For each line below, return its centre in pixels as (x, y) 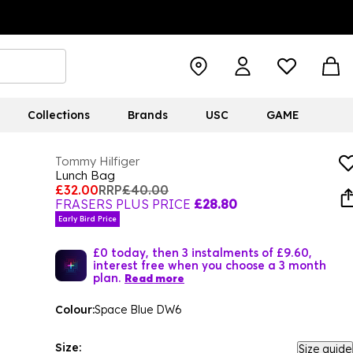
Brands (147, 115)
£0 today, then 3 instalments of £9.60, (203, 252)
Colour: (75, 310)
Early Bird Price (87, 219)
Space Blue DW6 (138, 310)
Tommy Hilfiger (97, 161)
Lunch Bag (85, 175)
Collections (58, 115)
